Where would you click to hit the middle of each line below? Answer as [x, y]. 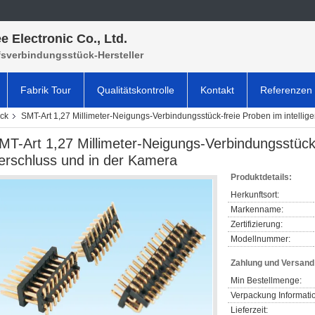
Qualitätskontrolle [136, 90]
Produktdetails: [261, 177]
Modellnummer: [261, 239]
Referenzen [286, 90]
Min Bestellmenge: [266, 281]
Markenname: [257, 210]
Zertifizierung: [257, 224]
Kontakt [217, 90]
